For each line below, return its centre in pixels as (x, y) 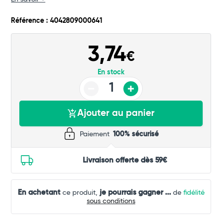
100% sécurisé (136, 135)
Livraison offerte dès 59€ (125, 161)
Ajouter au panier (116, 114)
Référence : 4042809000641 (57, 21)
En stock (111, 73)
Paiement (96, 135)
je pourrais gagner (131, 193)
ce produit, (80, 193)
